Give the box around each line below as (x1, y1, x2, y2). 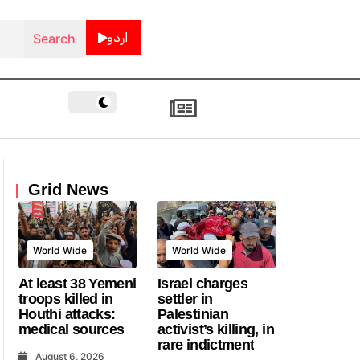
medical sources (18, 321, 125, 337)
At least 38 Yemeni (18, 275, 137, 292)
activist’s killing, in (157, 321, 274, 337)
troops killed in (18, 290, 113, 307)
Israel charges (157, 275, 248, 292)
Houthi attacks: (18, 305, 116, 322)
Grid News (28, 181, 108, 198)
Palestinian (157, 305, 228, 322)
